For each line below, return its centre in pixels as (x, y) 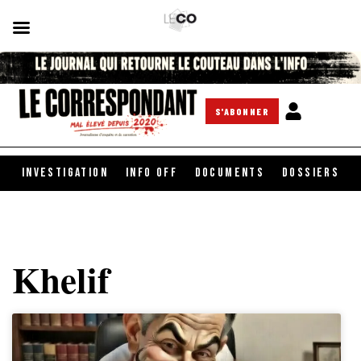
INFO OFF (151, 173)
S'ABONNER (242, 111)
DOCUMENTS (230, 173)
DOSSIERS (311, 173)
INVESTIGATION (65, 173)
